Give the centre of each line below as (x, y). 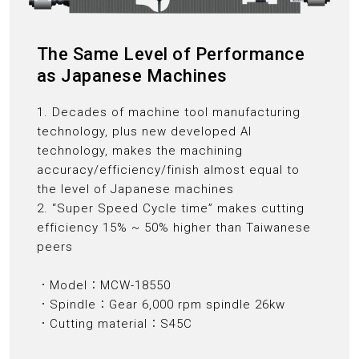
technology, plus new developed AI (144, 132)
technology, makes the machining (139, 151)
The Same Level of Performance (171, 54)
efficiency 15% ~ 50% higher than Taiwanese (173, 228)
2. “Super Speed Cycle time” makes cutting (170, 209)
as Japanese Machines (132, 76)
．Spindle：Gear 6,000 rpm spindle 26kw (161, 305)
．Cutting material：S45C (114, 324)
